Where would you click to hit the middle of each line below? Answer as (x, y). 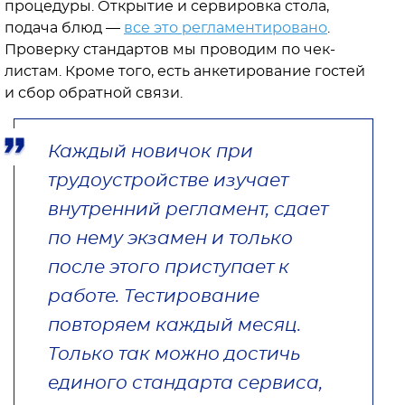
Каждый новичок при (151, 151)
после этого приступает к (169, 267)
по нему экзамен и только (170, 238)
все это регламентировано (226, 28)
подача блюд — (64, 28)
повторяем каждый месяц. (174, 325)
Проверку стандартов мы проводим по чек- (170, 49)
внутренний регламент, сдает (188, 209)
